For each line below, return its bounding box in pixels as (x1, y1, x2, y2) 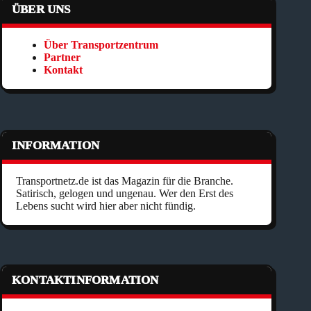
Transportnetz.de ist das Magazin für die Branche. (16, 174, 233, 187)
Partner (44, 51, 81, 63)
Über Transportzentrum (44, 38, 158, 51)
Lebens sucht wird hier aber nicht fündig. (16, 199, 196, 212)
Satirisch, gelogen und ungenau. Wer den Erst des (16, 187, 233, 199)
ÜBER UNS (12, 2, 71, 16)
